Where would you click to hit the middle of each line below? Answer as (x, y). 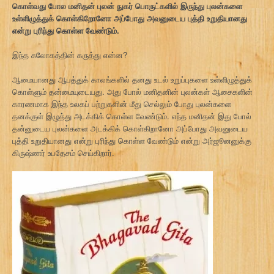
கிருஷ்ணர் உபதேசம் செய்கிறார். (63, 153)
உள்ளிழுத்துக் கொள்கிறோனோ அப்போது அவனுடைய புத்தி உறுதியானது (130, 18)
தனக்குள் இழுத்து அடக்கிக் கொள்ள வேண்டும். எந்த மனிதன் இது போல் (132, 116)
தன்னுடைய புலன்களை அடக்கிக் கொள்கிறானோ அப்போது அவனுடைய (130, 128)
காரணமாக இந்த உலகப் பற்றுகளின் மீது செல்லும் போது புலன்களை (122, 104)
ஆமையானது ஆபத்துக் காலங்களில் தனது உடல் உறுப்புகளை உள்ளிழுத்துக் (132, 79)
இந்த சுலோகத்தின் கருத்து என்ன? (70, 55)
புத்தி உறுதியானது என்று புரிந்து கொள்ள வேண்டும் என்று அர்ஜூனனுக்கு (132, 140)
